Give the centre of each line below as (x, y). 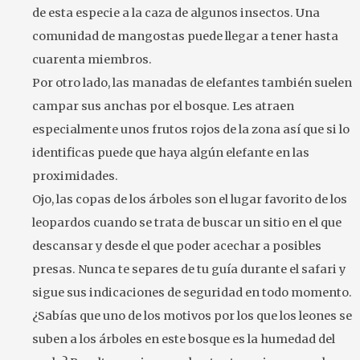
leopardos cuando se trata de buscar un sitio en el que (187, 223)
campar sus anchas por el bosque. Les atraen (163, 106)
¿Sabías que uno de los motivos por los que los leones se (192, 316)
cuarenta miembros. (92, 60)
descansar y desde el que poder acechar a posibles (177, 246)
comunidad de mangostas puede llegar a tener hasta (185, 37)
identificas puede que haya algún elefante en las (171, 153)
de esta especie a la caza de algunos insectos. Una (176, 13)
